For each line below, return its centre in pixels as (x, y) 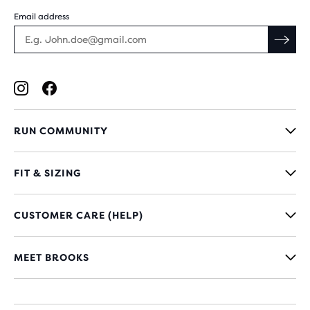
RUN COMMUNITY (61, 131)
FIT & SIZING (47, 173)
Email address (42, 17)
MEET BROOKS (52, 257)
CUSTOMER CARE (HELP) (79, 215)
